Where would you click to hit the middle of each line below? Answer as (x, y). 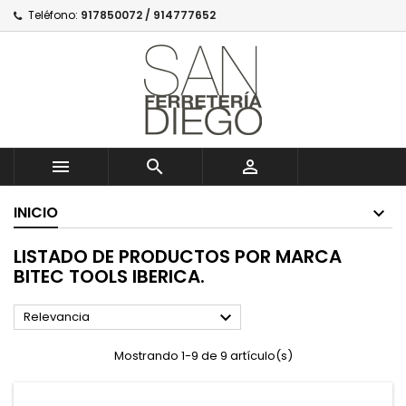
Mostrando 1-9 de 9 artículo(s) (203, 356)
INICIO (36, 213)
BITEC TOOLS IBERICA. (109, 276)
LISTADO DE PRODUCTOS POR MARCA (178, 256)
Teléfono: (53, 15)
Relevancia (57, 317)
